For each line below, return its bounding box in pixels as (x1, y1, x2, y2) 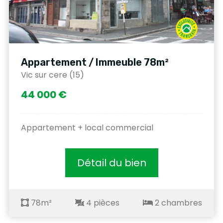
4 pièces (84, 197, 119, 209)
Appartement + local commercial (21, 121, 153, 133)
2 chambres (153, 197, 202, 209)
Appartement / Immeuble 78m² (21, 56, 169, 68)
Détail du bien (77, 155, 146, 170)
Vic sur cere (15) (21, 69, 84, 81)
